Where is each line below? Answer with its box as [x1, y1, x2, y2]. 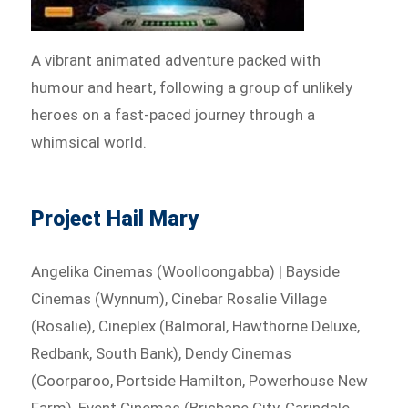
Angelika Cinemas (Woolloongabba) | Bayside [31, 261, 341, 280]
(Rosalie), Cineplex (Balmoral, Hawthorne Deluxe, [31, 316, 361, 335]
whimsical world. [31, 132, 148, 151]
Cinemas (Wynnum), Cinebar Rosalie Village [31, 289, 328, 308]
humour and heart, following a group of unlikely [31, 77, 353, 97]
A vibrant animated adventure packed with [31, 50, 321, 69]
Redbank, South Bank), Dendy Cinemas [31, 343, 292, 362]
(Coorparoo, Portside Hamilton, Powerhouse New [31, 371, 369, 390]
